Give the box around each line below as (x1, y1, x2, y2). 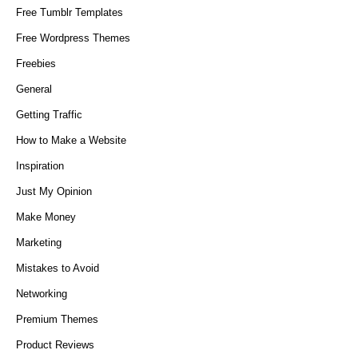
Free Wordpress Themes (16, 32, 130, 44)
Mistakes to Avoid (16, 262, 99, 274)
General (16, 83, 52, 95)
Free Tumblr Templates (16, 6, 123, 18)
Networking (16, 288, 67, 300)
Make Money (16, 211, 76, 223)
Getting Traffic (16, 109, 82, 121)
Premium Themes (16, 313, 98, 325)
